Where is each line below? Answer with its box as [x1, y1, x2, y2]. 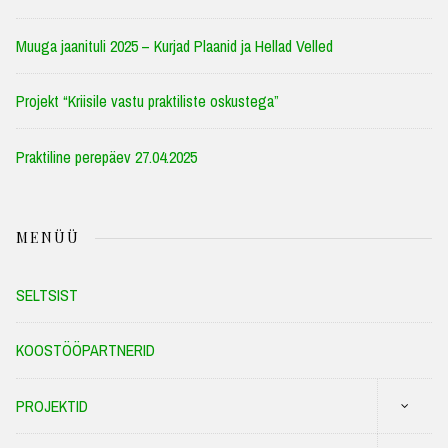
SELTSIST [16, 283, 78, 306]
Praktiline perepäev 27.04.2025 [16, 145, 197, 168]
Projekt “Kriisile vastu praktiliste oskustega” [16, 90, 279, 113]
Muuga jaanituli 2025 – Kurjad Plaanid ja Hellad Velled [16, 34, 333, 57]
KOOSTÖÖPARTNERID [16, 339, 155, 362]
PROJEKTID [16, 394, 88, 417]
